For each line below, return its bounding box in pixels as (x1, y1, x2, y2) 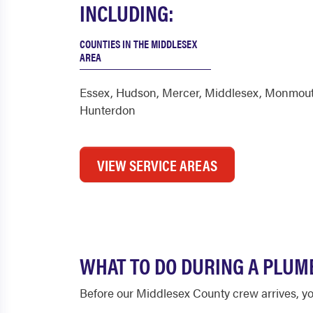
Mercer (162, 84, 199, 101)
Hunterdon (80, 101, 136, 118)
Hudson (116, 84, 156, 101)
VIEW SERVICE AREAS (97, 154, 217, 175)
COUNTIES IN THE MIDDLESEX (80, 36, 197, 52)
